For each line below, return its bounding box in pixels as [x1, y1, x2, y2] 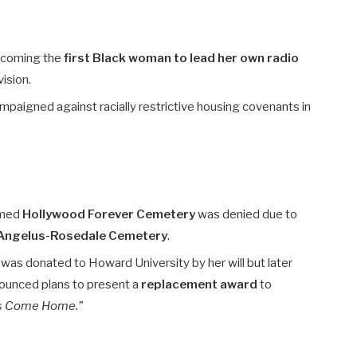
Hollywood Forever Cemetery [22, 206, 196, 222]
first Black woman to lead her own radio [64, 51, 300, 66]
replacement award [141, 277, 258, 292]
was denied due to [195, 206, 298, 222]
